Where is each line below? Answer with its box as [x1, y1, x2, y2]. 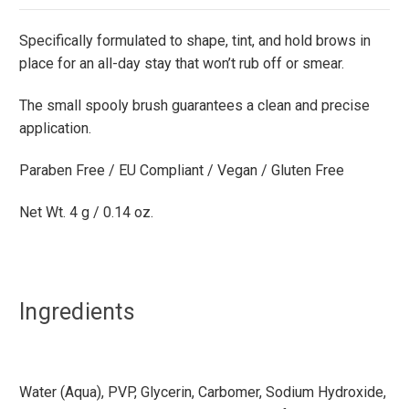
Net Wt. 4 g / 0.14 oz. [19, 204, 153, 222]
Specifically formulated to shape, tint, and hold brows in [19, 32, 371, 50]
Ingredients [19, 299, 135, 325]
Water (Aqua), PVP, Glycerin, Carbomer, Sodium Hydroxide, [19, 383, 386, 401]
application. [19, 120, 91, 138]
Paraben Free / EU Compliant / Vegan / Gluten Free [19, 162, 344, 180]
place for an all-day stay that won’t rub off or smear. [19, 55, 344, 73]
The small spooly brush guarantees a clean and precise [19, 97, 370, 115]
